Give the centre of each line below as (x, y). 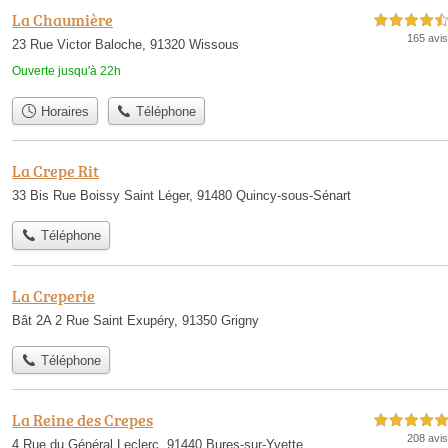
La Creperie (53, 295)
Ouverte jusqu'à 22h (66, 70)
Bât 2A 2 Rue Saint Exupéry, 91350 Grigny (135, 320)
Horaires (62, 111)
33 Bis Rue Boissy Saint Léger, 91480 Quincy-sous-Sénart (181, 196)
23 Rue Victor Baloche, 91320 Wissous (125, 44)
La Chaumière (62, 19)
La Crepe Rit (55, 171)
